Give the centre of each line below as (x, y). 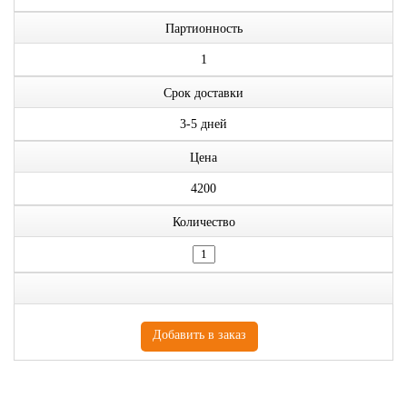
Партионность (203, 29)
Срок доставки (203, 93)
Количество (203, 222)
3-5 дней (203, 124)
